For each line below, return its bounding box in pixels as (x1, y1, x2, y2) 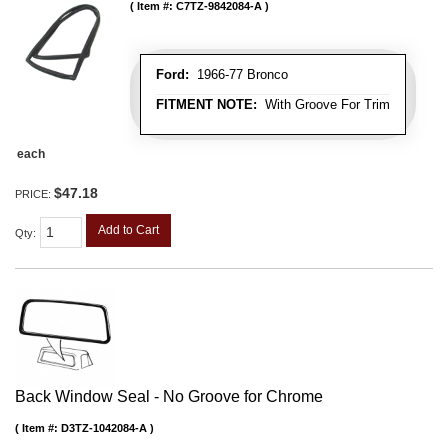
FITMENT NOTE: (156, 97, 257, 113)
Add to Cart (98, 223, 159, 238)
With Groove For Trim (257, 97, 390, 113)
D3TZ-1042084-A (61, 422, 147, 435)
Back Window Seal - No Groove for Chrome (15, 388, 323, 406)
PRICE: (15, 188, 54, 201)
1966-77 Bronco (189, 67, 288, 83)
